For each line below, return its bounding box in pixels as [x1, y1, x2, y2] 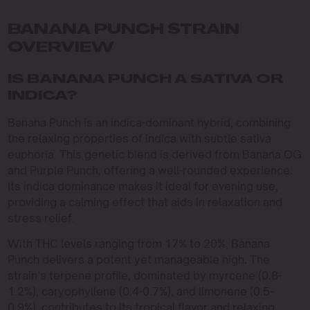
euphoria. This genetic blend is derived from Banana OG [7, 147, 302, 161]
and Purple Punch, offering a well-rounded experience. [7, 163, 293, 177]
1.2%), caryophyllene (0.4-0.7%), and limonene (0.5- [7, 284, 273, 298]
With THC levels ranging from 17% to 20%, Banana [7, 237, 270, 250]
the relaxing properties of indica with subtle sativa [7, 131, 271, 145]
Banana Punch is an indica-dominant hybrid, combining [7, 116, 291, 129]
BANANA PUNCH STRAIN [7, 24, 239, 37]
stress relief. [7, 211, 75, 225]
